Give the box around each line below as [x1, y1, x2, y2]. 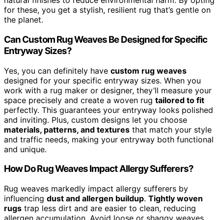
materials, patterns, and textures [4, 124, 130, 135]
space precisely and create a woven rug [4, 95, 155, 105]
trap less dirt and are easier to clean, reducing [22, 203, 196, 213]
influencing [4, 193, 47, 203]
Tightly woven [148, 193, 203, 203]
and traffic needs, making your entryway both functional [4, 134, 214, 144]
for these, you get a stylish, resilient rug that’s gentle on [4, 5, 211, 15]
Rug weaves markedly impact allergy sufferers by [4, 183, 188, 193]
